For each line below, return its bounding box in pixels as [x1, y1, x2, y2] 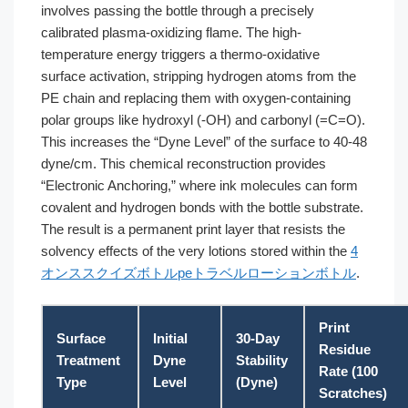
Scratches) [319, 385, 387, 401]
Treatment [56, 352, 120, 368]
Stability [236, 352, 288, 368]
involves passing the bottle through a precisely [41, 2, 314, 18]
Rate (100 [319, 363, 378, 379]
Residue [319, 342, 371, 357]
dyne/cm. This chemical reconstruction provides [41, 155, 326, 171]
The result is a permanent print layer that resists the [41, 220, 345, 237]
